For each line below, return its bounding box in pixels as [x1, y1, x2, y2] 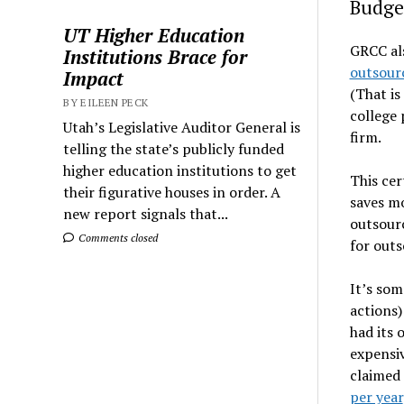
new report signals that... [63, 203, 229, 224]
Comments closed [76, 230, 159, 244]
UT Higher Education [63, 22, 245, 48]
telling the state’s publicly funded [63, 138, 285, 159]
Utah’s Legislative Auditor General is [63, 116, 301, 137]
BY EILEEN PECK [63, 95, 149, 109]
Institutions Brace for [63, 43, 248, 69]
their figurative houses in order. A [63, 181, 281, 202]
